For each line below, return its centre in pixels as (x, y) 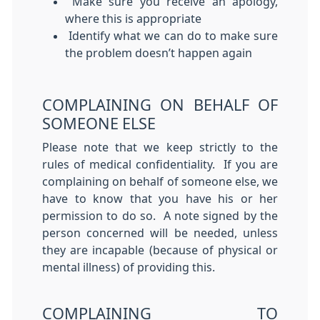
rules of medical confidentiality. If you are (160, 164)
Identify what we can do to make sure (171, 36)
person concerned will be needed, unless (160, 233)
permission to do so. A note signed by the (160, 216)
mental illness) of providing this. (129, 267)
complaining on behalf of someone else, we (160, 181)
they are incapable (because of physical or (160, 250)
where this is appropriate (133, 19)
